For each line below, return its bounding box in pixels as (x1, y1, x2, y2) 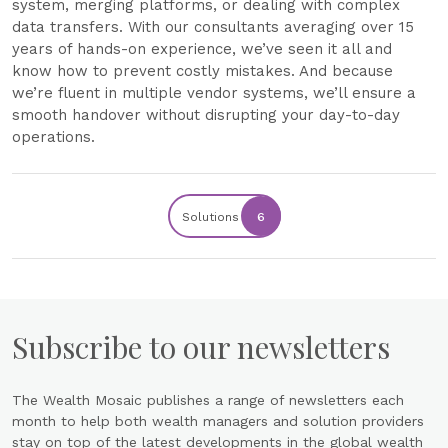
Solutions (181, 210, 239, 224)
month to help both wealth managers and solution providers (12, 413, 424, 429)
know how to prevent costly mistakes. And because (12, 62, 393, 80)
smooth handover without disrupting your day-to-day (12, 106, 400, 124)
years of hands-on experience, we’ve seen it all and (12, 40, 392, 58)
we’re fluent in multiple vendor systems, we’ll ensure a (12, 84, 416, 102)
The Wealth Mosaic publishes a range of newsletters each (12, 392, 404, 408)
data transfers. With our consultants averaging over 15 (12, 18, 414, 36)
